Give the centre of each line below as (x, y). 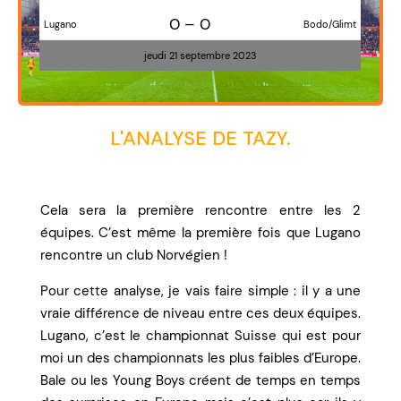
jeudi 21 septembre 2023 (200, 56)
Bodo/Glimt (330, 25)
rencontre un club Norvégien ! (133, 256)
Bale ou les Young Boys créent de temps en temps (200, 381)
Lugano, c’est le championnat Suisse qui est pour (200, 336)
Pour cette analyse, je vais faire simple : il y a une (200, 291)
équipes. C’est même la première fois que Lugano (200, 233)
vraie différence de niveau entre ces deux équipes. (200, 314)
